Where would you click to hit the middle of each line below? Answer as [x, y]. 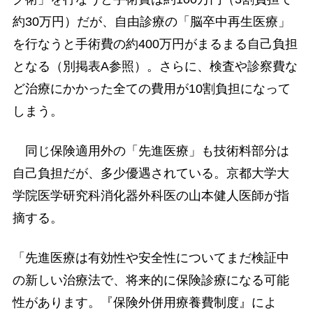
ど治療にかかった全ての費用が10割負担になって [151, 88]
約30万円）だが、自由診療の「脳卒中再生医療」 [151, 21]
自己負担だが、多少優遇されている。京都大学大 [151, 173]
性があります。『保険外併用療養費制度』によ [144, 303]
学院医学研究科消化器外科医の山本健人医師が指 [151, 195]
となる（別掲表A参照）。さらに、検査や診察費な [155, 66]
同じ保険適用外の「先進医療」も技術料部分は [151, 151]
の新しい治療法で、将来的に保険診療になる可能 [151, 281]
